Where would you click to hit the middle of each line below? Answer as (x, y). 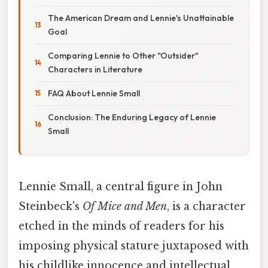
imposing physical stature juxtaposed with (134, 246)
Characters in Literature (95, 69)
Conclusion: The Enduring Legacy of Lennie (132, 117)
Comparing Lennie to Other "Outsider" (123, 55)
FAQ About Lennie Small (94, 93)
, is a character (206, 206)
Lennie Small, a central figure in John (121, 186)
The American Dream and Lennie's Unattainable (141, 18)
